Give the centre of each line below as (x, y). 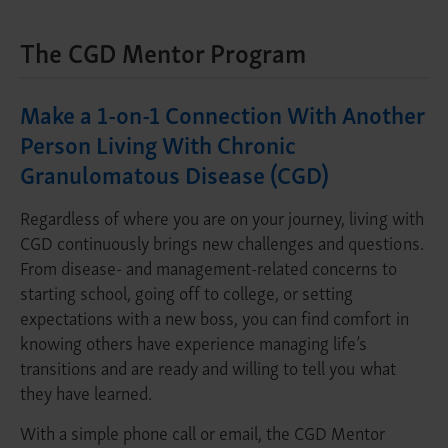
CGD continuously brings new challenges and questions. (222, 242)
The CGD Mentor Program (163, 51)
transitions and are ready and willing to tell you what (208, 367)
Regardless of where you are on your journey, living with (222, 217)
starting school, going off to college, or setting (187, 292)
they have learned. (86, 392)
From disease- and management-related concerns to (209, 267)
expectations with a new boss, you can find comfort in (214, 317)
